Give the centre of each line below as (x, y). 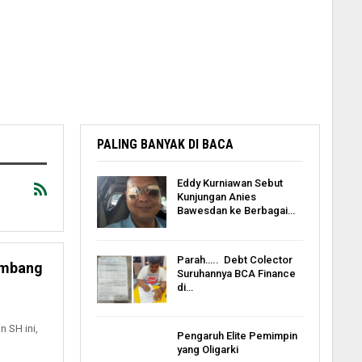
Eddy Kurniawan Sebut (229, 183)
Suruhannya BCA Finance (236, 273)
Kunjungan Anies (216, 197)
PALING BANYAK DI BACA (165, 144)
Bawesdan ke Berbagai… (236, 210)
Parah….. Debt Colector (234, 259)
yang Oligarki (207, 350)
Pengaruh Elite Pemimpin (237, 336)
